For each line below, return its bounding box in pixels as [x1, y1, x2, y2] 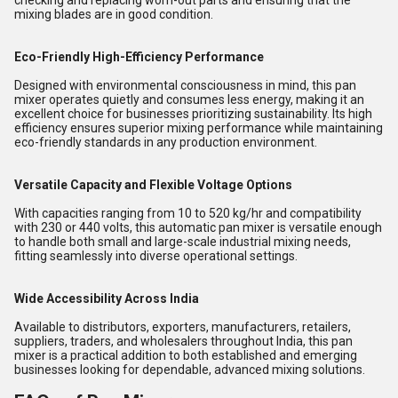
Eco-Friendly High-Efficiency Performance [14, 50, 264, 64]
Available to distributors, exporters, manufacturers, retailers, [14, 320, 351, 334]
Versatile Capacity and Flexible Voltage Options [14, 178, 292, 192]
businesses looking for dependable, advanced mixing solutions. [14, 362, 365, 377]
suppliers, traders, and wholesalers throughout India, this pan [14, 334, 353, 348]
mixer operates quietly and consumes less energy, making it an [14, 92, 364, 107]
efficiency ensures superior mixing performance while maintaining [14, 121, 383, 135]
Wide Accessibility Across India [14, 291, 199, 306]
